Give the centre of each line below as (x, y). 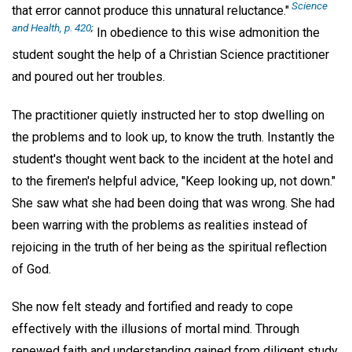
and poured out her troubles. (88, 76)
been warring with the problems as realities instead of (160, 225)
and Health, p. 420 (51, 27)
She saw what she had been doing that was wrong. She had (173, 203)
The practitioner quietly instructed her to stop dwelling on (168, 115)
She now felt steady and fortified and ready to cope (152, 307)
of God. (31, 269)
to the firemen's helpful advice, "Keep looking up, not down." (174, 181)
